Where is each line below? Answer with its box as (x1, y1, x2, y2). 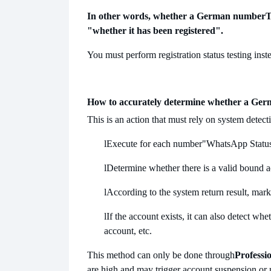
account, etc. (104, 226, 152, 237)
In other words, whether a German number (87, 11, 266, 22)
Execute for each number (106, 139, 202, 149)
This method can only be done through (87, 250, 235, 261)
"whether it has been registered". (87, 25, 223, 36)
